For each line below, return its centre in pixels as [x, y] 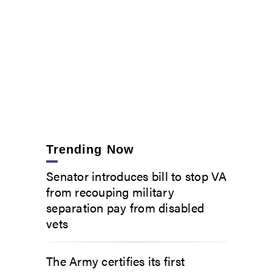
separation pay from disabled [125, 207]
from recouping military [110, 191]
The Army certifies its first [115, 260]
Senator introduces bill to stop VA [137, 175]
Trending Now [90, 149]
